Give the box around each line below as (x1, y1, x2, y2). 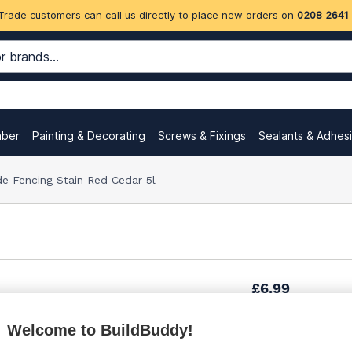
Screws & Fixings (158, 129, 246, 142)
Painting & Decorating (32, 129, 145, 142)
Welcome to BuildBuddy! (7, 321, 193, 339)
